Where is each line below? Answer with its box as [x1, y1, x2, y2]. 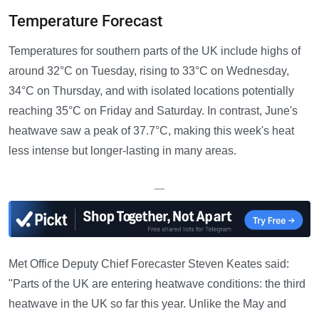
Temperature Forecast [9, 12, 162, 31]
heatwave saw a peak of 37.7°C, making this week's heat [9, 125, 294, 137]
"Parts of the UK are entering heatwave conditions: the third [9, 278, 305, 291]
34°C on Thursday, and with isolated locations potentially [9, 85, 294, 98]
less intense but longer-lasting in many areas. [9, 145, 236, 157]
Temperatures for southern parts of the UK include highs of [9, 45, 300, 58]
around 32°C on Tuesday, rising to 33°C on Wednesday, [9, 65, 289, 78]
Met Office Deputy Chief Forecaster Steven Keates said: [9, 258, 289, 271]
